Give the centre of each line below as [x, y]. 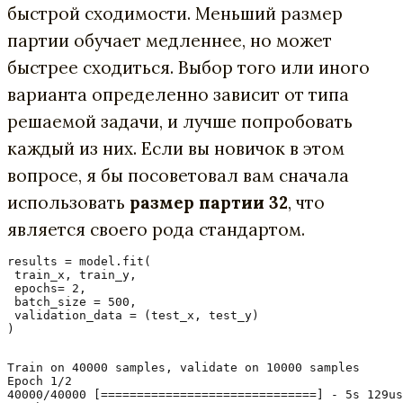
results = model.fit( [79, 261]
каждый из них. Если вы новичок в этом [176, 148]
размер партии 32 [209, 202]
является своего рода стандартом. [156, 229]
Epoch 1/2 [40, 381]
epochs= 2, [47, 288]
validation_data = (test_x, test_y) [133, 315]
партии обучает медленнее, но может [170, 40]
